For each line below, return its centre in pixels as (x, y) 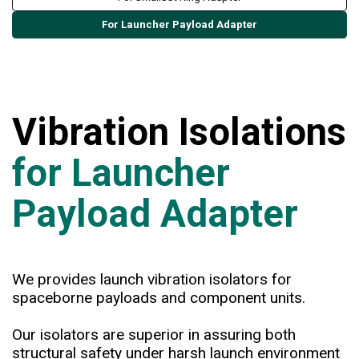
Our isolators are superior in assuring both (154, 334)
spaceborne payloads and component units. (159, 297)
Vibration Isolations (179, 132)
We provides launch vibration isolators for (152, 279)
